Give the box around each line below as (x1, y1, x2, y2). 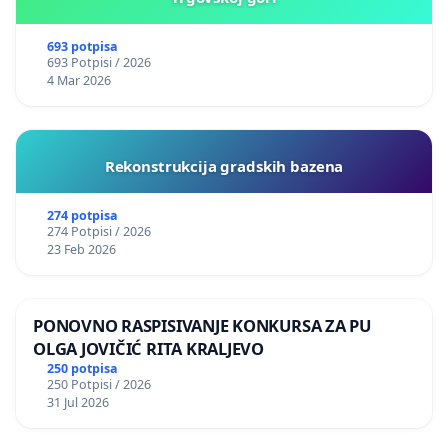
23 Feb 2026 (46, 240, 116, 258)
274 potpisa (46, 206, 118, 224)
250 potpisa (46, 360, 118, 378)
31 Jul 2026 (46, 394, 109, 412)
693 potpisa (46, 37, 118, 55)
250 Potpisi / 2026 (46, 376, 151, 394)
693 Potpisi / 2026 (46, 53, 151, 71)
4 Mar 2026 (46, 71, 111, 89)
